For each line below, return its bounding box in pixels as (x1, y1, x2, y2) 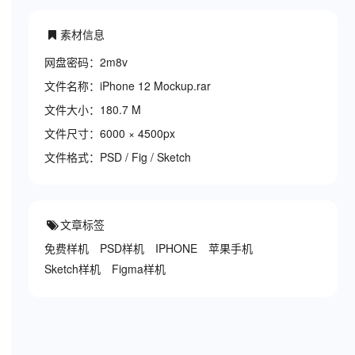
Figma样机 (112, 261, 166, 277)
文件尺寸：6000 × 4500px (44, 125, 175, 141)
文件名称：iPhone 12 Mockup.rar (44, 78, 211, 94)
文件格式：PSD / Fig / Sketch (44, 149, 191, 165)
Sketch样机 (44, 261, 101, 277)
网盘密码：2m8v (44, 54, 128, 70)
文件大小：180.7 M (44, 101, 141, 117)
